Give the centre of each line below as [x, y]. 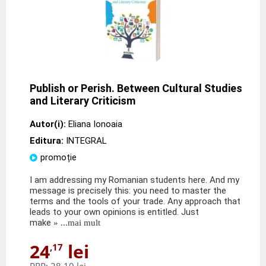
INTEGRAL [86, 140]
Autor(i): [48, 124]
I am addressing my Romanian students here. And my [134, 180]
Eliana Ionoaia [95, 124]
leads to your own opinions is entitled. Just [114, 212]
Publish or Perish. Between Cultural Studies [136, 88]
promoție [58, 157]
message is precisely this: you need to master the [128, 190]
